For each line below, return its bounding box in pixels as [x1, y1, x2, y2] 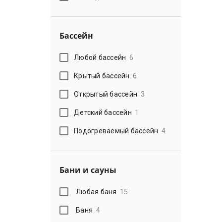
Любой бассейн [74, 53, 126, 61]
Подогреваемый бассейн [74, 126, 159, 135]
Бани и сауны [59, 165, 116, 175]
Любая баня [76, 187, 117, 196]
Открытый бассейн [74, 90, 138, 98]
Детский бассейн [74, 108, 132, 116]
